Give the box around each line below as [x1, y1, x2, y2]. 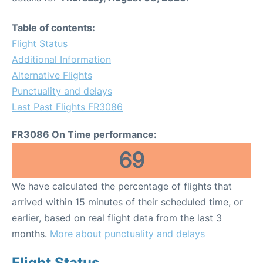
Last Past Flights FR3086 [12, 100, 123, 113]
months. [12, 227, 50, 240]
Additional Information [12, 53, 111, 65]
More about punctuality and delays [50, 227, 205, 240]
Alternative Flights [12, 69, 92, 81]
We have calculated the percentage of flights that [12, 180, 232, 192]
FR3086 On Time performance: [12, 128, 157, 140]
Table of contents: [12, 21, 95, 33]
